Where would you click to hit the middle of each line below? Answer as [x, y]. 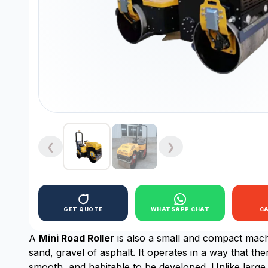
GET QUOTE [83, 209]
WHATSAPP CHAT [180, 209]
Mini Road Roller [77, 238]
